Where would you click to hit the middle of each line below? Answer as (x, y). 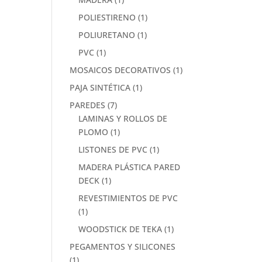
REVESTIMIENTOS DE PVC (128, 198)
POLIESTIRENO (107, 17)
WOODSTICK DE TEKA (120, 229)
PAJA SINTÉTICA (100, 87)
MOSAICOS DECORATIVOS (120, 70)
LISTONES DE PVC (113, 149)
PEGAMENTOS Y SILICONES (123, 247)
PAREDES (88, 105)
